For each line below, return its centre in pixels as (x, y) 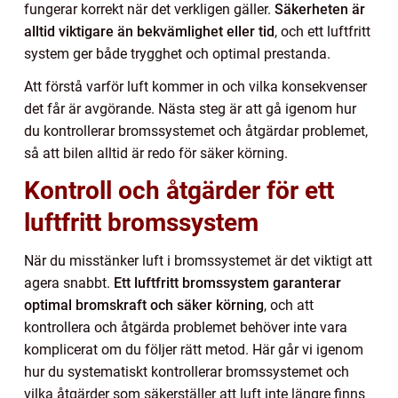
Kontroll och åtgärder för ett (179, 190)
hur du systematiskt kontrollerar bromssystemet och (187, 371)
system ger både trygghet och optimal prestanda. (177, 53)
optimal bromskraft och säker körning (144, 305)
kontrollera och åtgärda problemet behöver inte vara (186, 327)
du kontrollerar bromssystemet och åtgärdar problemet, (196, 131)
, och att (289, 305)
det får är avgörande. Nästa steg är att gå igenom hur (190, 108)
